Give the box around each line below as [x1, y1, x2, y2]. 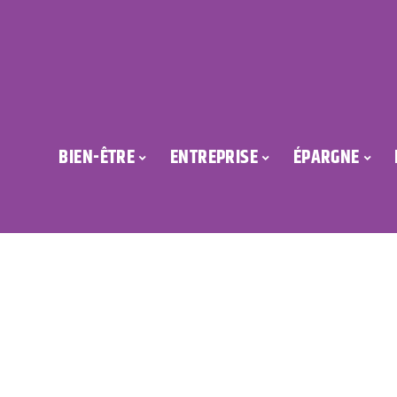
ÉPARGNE [292, 142, 360, 173]
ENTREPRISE [169, 142, 259, 173]
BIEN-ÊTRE [58, 142, 136, 173]
